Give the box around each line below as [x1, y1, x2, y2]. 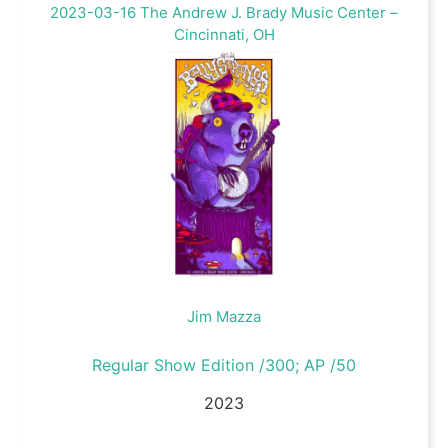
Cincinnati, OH [173, 24, 275, 44]
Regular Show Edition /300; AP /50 [92, 354, 356, 375]
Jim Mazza [187, 306, 261, 326]
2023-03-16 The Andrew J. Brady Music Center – [50, 2, 398, 22]
